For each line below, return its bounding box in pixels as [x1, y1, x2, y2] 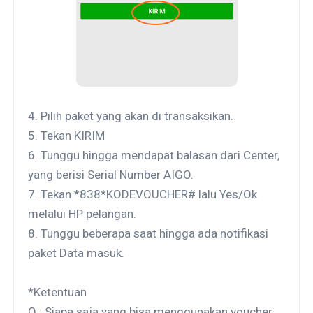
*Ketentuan [28, 284, 87, 299]
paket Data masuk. [28, 245, 125, 260]
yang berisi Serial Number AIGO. [28, 167, 194, 182]
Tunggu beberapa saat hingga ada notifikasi [41, 226, 269, 240]
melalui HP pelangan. [28, 206, 137, 221]
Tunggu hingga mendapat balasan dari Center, [41, 147, 280, 162]
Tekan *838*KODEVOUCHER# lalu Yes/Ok [41, 187, 258, 201]
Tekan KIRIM [41, 128, 105, 143]
